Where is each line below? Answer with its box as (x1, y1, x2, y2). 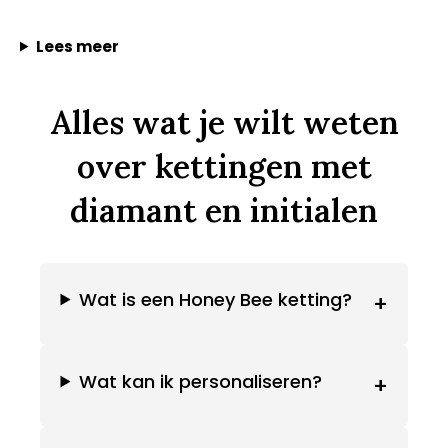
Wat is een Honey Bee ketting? (79, 286, 353, 312)
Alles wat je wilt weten (49, 101, 399, 143)
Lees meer (35, 35, 119, 57)
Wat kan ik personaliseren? (79, 368, 323, 394)
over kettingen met (76, 145, 372, 187)
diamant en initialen (70, 189, 378, 231)
